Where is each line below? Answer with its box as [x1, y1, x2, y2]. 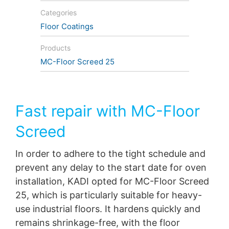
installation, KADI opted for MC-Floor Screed [15, 175, 209, 187]
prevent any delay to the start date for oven [15, 162, 207, 173]
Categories [40, 8, 77, 17]
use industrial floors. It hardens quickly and [15, 203, 200, 214]
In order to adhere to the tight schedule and [15, 148, 205, 159]
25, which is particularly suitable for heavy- [15, 189, 202, 200]
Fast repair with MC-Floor [15, 101, 200, 120]
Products [40, 43, 71, 52]
